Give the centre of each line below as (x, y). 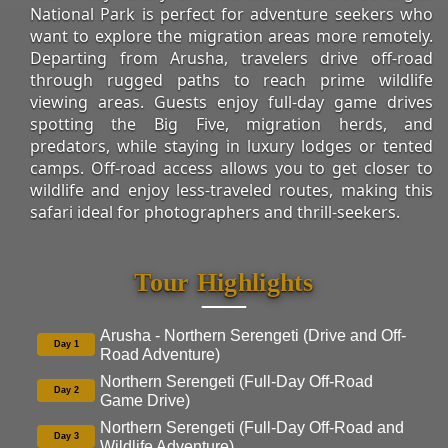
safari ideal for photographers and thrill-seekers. (214, 211)
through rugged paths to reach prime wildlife (231, 79)
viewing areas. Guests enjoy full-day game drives (231, 101)
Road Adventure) (160, 354)
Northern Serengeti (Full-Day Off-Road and (252, 427)
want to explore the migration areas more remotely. (231, 35)
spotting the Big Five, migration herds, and (231, 123)
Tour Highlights (224, 282)
